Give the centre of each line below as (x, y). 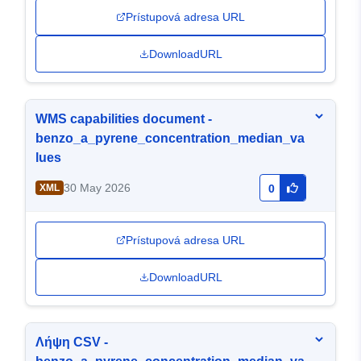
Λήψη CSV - (72, 342)
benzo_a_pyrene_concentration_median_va (170, 139)
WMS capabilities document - (124, 119)
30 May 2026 (97, 188)
